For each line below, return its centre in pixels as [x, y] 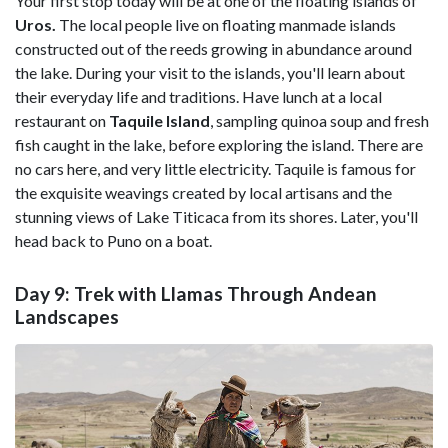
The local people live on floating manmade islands [226, 24]
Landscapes [67, 317]
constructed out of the [91, 48]
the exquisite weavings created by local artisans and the [203, 192]
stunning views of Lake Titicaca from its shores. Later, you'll [216, 216]
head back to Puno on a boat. [113, 240]
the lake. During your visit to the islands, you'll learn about [210, 72]
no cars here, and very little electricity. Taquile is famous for [215, 168]
